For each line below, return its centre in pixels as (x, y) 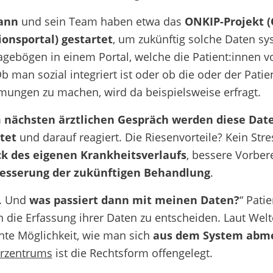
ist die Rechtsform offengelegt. (134, 253)
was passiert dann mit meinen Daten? (134, 200)
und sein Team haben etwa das (101, 21)
